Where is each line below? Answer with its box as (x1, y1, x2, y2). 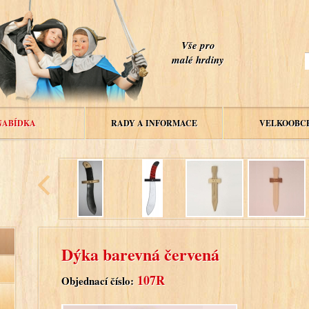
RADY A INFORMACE (110, 117, 197, 129)
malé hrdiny (172, 52, 224, 67)
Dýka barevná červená (61, 241, 219, 266)
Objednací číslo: (61, 272, 134, 288)
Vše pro (181, 38, 215, 52)
